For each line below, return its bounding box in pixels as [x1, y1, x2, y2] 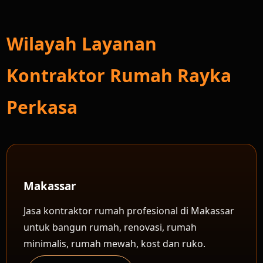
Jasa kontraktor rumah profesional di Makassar [23, 204, 235, 217]
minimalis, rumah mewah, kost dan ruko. [23, 237, 206, 250]
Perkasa [6, 95, 78, 119]
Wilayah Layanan [6, 32, 157, 56]
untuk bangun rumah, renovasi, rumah [23, 221, 197, 234]
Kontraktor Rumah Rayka [6, 63, 232, 87]
